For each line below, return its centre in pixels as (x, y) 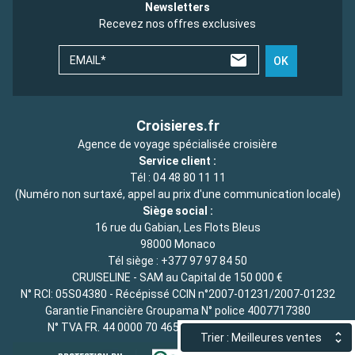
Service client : (177, 161)
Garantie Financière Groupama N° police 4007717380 (177, 311)
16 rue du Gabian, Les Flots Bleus (177, 228)
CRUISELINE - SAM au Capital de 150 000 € (177, 278)
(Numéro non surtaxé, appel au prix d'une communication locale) (177, 195)
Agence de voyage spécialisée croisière (177, 145)
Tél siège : (134, 261)
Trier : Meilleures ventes (261, 337)
